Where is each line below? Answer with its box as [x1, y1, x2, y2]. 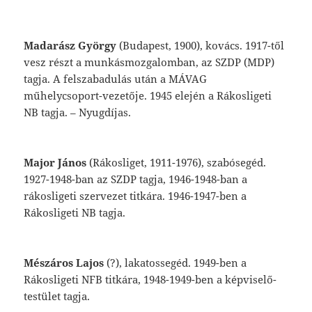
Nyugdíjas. [79, 105, 132, 120]
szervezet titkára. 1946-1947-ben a [77, 189, 247, 203]
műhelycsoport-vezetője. [24, 88, 150, 103]
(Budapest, [119, 38, 175, 53]
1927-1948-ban [24, 172, 97, 187]
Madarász [24, 38, 79, 53]
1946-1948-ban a [169, 172, 248, 187]
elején [175, 88, 209, 103]
